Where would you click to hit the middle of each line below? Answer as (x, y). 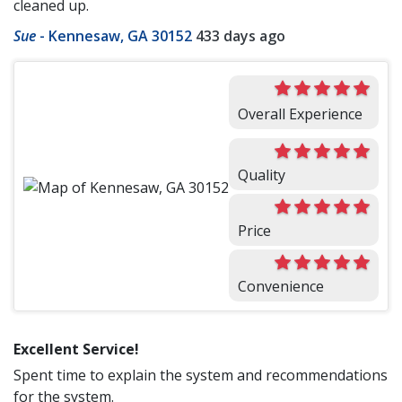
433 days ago (240, 36)
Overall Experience (300, 114)
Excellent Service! (76, 350)
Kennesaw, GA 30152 (120, 36)
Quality (262, 175)
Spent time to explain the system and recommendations (201, 376)
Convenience (281, 287)
